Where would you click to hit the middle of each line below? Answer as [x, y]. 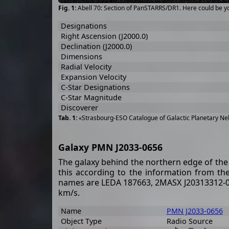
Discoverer [79, 108]
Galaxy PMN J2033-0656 [110, 147]
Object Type [81, 221]
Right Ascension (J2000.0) [104, 36]
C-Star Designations [95, 87]
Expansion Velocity [93, 77]
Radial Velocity [86, 67]
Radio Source [189, 221]
